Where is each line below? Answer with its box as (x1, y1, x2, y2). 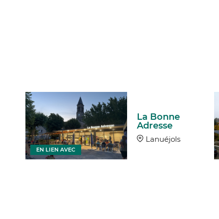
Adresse (136, 120, 173, 131)
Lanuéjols (145, 134, 180, 144)
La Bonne (136, 111, 180, 122)
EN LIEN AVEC (36, 146, 75, 153)
